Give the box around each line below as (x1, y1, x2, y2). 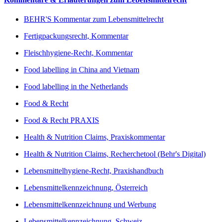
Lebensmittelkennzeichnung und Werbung (24, 200, 156, 209)
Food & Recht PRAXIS (24, 116, 99, 125)
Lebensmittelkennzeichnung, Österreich (24, 183, 148, 192)
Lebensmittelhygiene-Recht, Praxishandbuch (24, 166, 164, 175)
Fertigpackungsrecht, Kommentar (24, 32, 128, 41)
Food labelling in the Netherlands (24, 82, 128, 91)
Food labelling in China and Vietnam (24, 65, 139, 74)
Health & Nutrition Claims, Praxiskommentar (24, 133, 165, 142)
